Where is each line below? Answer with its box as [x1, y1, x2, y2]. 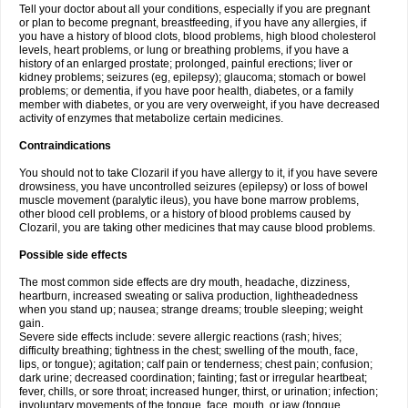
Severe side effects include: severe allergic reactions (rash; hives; [19, 331, 342, 343]
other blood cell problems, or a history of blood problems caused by [19, 208, 351, 220]
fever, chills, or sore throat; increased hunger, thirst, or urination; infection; [19, 385, 378, 398]
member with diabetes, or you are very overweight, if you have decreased [19, 98, 380, 111]
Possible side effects [19, 249, 127, 261]
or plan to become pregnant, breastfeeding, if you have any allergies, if [19, 16, 366, 29]
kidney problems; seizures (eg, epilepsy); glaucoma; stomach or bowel [19, 71, 366, 84]
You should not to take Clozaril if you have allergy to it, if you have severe [19, 167, 378, 179]
